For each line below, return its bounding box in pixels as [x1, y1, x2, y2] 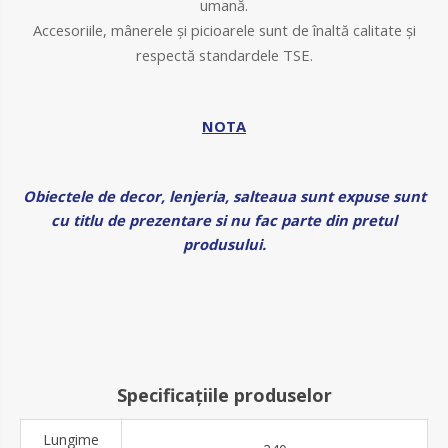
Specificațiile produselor [116, 382, 332, 407]
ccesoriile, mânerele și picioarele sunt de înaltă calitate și [41, 19, 416, 40]
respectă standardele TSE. [135, 44, 313, 65]
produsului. [182, 233, 266, 254]
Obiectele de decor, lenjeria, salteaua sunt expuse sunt [22, 185, 426, 206]
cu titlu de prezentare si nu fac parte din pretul [51, 209, 397, 230]
